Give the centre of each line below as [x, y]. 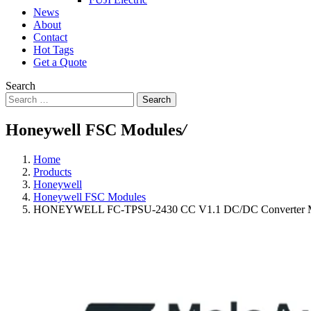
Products [52, 171]
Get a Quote [60, 62]
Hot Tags [53, 49]
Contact [50, 37]
